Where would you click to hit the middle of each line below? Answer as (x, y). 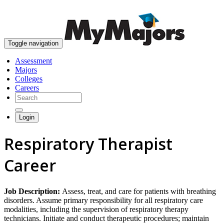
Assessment (33, 61)
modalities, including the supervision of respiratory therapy (96, 209)
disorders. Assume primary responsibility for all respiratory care (103, 200)
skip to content (200, 8)
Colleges (29, 79)
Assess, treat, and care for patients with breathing (139, 191)
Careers (27, 88)
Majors (26, 70)
